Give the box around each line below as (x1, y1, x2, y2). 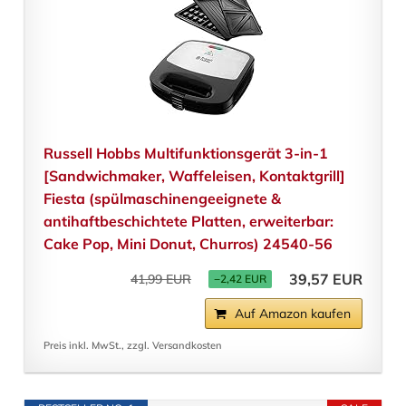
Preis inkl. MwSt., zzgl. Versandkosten (43, 338, 222, 352)
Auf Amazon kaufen (235, 304, 352, 322)
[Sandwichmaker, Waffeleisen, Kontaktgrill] (43, 166, 345, 185)
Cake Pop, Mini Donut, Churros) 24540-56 (43, 234, 333, 253)
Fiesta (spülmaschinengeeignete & (43, 188, 281, 208)
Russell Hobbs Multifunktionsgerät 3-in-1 (43, 143, 328, 162)
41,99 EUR (130, 270, 192, 287)
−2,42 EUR (214, 271, 267, 285)
